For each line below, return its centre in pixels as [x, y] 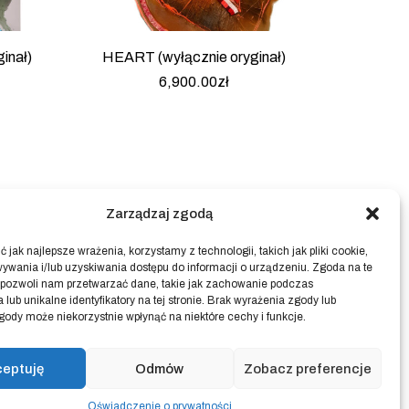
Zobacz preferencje [307, 368]
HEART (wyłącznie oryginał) [194, 57]
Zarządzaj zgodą [160, 214]
